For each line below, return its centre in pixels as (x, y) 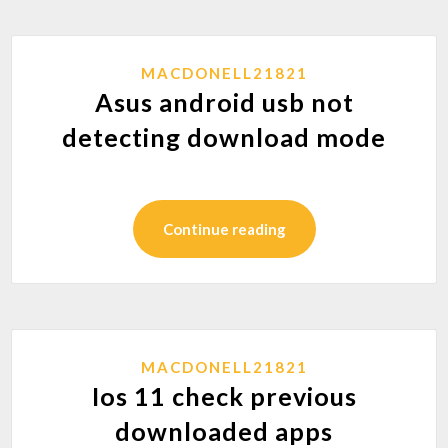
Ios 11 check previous (224, 396)
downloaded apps (224, 431)
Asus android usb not (224, 102)
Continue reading (224, 229)
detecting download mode (224, 137)
